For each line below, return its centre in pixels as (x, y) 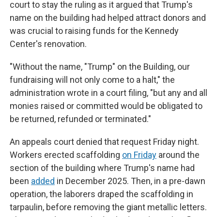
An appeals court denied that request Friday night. (104, 141)
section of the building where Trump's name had (102, 168)
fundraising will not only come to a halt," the (92, 79)
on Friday (139, 155)
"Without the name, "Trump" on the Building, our (100, 66)
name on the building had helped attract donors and (108, 17)
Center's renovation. (48, 44)
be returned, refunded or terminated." (80, 119)
